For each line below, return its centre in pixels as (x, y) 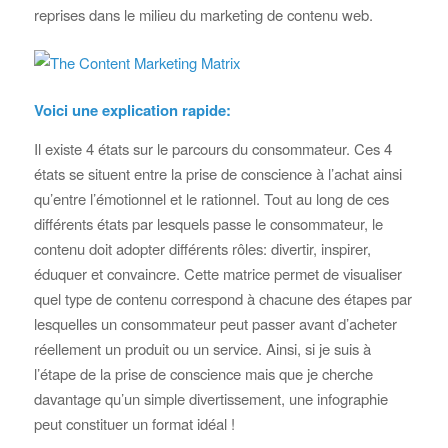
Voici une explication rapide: (132, 110)
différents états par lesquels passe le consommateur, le (208, 224)
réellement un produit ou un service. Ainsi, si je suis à (202, 349)
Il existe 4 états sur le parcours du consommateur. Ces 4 (212, 149)
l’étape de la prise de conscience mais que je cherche (203, 374)
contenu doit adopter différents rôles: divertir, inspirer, (202, 249)
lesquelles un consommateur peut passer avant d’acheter (215, 324)
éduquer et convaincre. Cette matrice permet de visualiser (217, 274)
